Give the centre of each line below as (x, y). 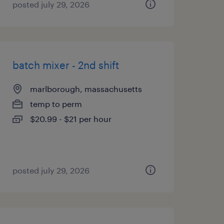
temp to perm (56, 104)
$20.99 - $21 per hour (70, 119)
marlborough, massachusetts (86, 89)
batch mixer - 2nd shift (65, 65)
